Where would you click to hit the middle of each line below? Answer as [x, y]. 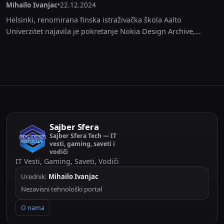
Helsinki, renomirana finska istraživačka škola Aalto [94, 19]
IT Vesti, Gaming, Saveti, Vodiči [67, 161]
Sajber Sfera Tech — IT [83, 136]
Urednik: [35, 176]
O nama [33, 208]
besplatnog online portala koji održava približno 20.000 [100, 42]
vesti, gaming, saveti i [82, 144]
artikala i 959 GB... [37, 54]
